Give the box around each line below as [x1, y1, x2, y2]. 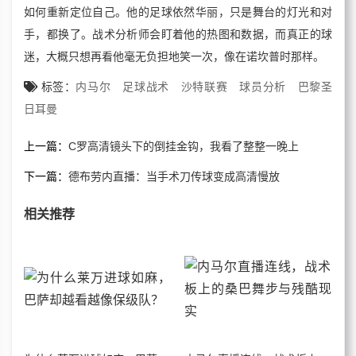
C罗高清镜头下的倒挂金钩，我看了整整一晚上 [68, 139, 299, 153]
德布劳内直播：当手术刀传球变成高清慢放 [68, 169, 280, 183]
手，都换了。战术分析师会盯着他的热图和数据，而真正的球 [24, 27, 332, 41]
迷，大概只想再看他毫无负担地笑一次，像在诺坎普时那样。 [24, 49, 324, 63]
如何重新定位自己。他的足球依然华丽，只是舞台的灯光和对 [24, 5, 332, 18]
